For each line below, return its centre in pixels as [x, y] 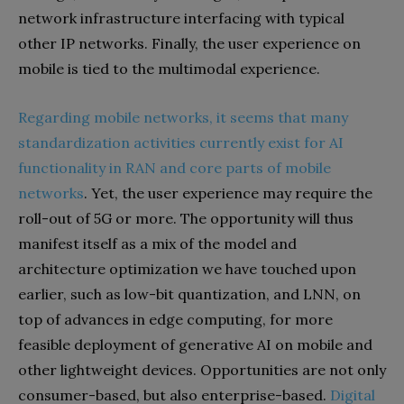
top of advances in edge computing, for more [175, 319]
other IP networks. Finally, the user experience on [189, 43]
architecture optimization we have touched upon [187, 268]
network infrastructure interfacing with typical [181, 18]
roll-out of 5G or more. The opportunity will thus [186, 218]
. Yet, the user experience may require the [228, 193]
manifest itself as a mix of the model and [157, 243]
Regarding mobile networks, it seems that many [183, 117]
